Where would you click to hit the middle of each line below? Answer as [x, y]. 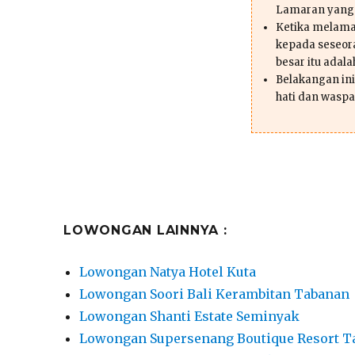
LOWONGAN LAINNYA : [145, 230]
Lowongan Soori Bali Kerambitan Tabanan [215, 294]
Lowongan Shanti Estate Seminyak [190, 316]
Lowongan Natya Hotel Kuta [168, 271]
